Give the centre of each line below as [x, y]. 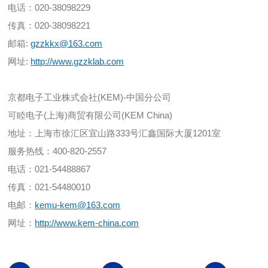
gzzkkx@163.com [67, 44]
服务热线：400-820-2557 [57, 151]
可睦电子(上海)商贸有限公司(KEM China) [90, 115]
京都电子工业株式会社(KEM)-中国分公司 [90, 98]
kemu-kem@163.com [78, 205]
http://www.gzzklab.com [77, 62]
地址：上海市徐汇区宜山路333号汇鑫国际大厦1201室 [115, 133]
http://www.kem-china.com [87, 223]
